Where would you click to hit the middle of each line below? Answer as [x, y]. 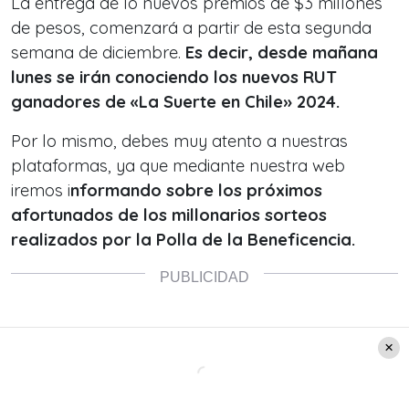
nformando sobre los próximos [196, 190]
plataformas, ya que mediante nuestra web [178, 165]
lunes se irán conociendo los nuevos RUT [174, 77]
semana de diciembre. [98, 52]
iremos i [41, 190]
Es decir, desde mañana [282, 52]
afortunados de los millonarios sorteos [169, 215]
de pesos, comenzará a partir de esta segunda [191, 27]
